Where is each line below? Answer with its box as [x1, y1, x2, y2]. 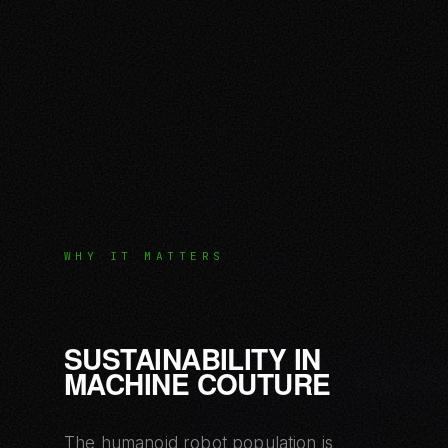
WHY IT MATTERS [64, 248, 225, 263]
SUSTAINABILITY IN [64, 337, 321, 379]
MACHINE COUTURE [64, 362, 331, 404]
